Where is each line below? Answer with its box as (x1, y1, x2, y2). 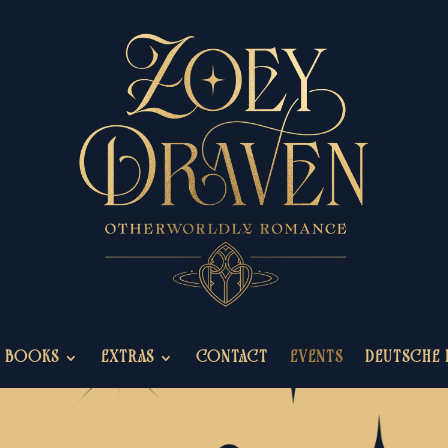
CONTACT (195, 349, 268, 367)
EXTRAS (100, 349, 154, 367)
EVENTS (289, 349, 343, 367)
